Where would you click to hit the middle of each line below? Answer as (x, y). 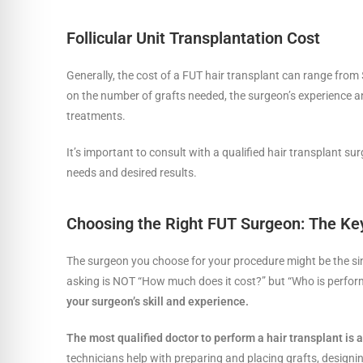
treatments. (97, 115)
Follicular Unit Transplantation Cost (193, 38)
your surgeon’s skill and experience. (160, 301)
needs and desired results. (133, 172)
